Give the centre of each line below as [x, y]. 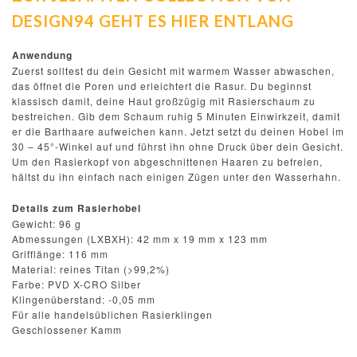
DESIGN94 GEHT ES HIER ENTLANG [153, 21]
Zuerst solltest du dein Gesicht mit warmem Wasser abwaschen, [173, 70]
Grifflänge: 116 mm [60, 253]
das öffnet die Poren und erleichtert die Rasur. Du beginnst [162, 85]
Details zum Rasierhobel [76, 208]
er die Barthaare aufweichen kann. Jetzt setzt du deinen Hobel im [178, 131]
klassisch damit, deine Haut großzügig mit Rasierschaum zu [164, 100]
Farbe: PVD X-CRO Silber [76, 284]
